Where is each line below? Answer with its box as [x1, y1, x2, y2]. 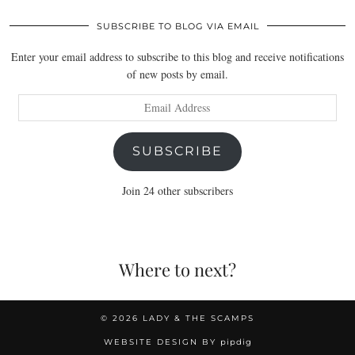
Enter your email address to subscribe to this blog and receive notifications [11, 48, 344, 64]
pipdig [219, 336, 252, 347]
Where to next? [119, 257, 236, 281]
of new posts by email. [127, 66, 228, 82]
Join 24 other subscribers [122, 182, 233, 198]
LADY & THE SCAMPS [143, 312, 254, 323]
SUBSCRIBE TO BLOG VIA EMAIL [96, 20, 259, 32]
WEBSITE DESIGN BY [103, 336, 220, 347]
